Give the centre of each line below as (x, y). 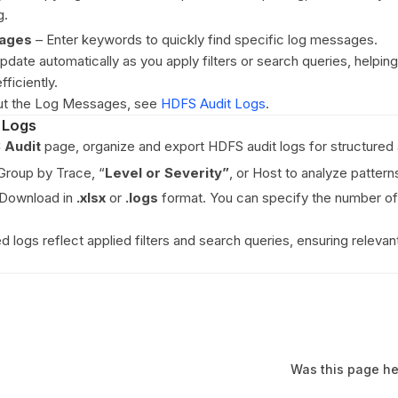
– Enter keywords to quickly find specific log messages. (205, 40)
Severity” (197, 173)
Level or (133, 173)
